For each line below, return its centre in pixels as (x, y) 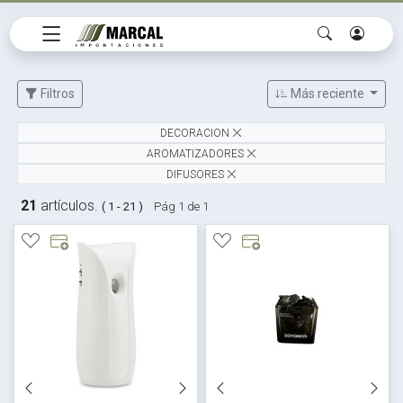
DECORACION (195, 133)
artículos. (70, 205)
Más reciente (327, 94)
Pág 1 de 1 (182, 206)
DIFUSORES (195, 174)
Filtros (57, 94)
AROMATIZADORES (195, 153)
